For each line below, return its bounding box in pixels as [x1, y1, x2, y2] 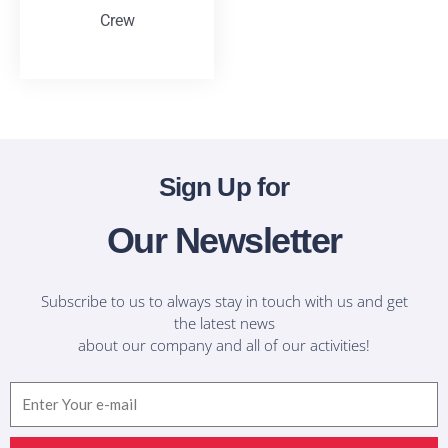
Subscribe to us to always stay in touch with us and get [40, 290, 408, 311]
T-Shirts [96, 44, 138, 58]
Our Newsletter [106, 220, 342, 262]
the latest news [173, 312, 275, 333]
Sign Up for [158, 172, 290, 203]
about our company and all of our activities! [78, 334, 370, 355]
